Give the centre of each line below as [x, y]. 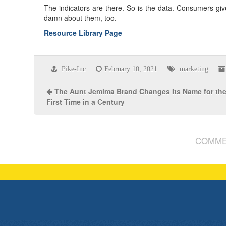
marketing [194, 68]
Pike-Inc [74, 68]
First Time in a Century [86, 102]
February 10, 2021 [131, 68]
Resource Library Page [83, 33]
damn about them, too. [80, 17]
